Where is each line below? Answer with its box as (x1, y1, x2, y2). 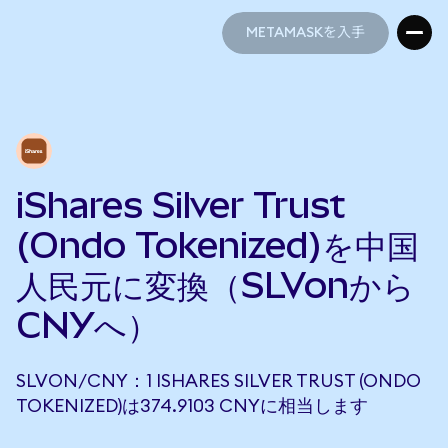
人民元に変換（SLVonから (16, 264, 415, 306)
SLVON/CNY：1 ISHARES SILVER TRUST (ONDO (16, 372, 421, 390)
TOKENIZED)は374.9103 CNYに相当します (16, 397, 368, 415)
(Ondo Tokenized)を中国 (16, 224, 419, 266)
